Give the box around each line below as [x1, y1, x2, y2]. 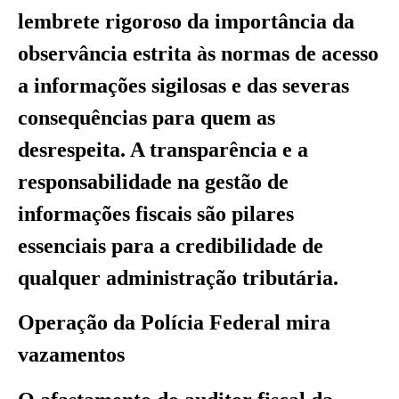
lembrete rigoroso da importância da [18, 9, 354, 33]
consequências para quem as [18, 105, 275, 129]
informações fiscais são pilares [18, 201, 294, 225]
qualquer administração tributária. [18, 265, 338, 289]
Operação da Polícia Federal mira [18, 311, 330, 335]
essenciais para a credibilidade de [18, 233, 323, 257]
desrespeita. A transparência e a [18, 137, 308, 161]
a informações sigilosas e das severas [18, 73, 349, 97]
